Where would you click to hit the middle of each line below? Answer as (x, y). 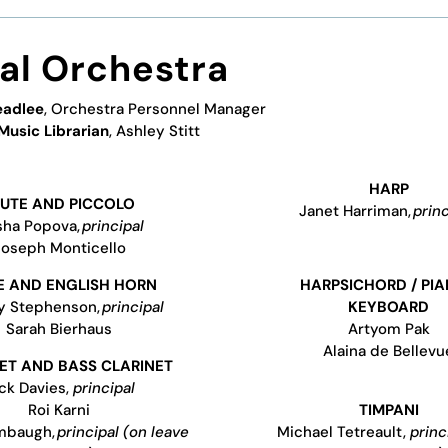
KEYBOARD (389, 306)
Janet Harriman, (355, 210)
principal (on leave (123, 431)
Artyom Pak (388, 328)
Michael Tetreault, (344, 431)
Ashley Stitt (158, 130)
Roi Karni (59, 409)
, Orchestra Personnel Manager (154, 108)
